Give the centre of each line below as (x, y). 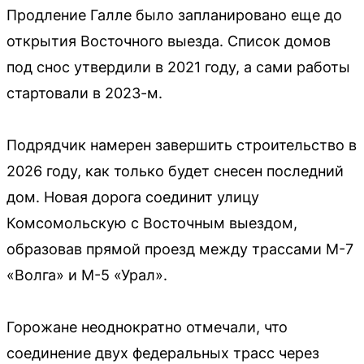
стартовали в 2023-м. (84, 93)
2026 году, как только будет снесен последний (175, 171)
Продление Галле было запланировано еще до (174, 15)
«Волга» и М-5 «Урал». (87, 275)
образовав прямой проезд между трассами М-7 (180, 249)
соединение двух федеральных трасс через (163, 353)
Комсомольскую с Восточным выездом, (152, 223)
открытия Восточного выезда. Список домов (169, 41)
